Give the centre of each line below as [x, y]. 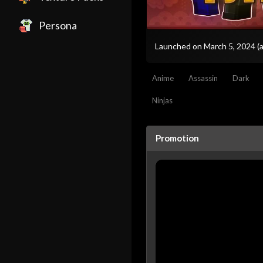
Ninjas [162, 101]
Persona [58, 25]
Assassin [203, 78]
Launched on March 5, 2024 [206, 46]
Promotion [177, 138]
